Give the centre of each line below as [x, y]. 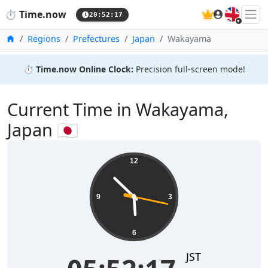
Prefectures [96, 39]
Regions [44, 39]
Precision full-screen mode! [189, 69]
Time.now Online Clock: [84, 69]
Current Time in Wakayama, [118, 109]
